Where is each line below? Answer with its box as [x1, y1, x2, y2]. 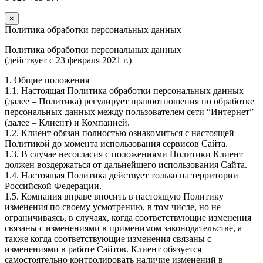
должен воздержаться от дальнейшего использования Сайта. [5, 160, 247, 170]
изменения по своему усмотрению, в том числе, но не [5, 202, 221, 213]
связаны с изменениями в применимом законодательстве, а [5, 223, 242, 234]
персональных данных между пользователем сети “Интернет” [5, 107, 254, 117]
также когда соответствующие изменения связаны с [5, 234, 211, 244]
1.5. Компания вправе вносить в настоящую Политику [5, 191, 224, 202]
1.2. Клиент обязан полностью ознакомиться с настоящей [5, 128, 234, 139]
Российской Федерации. [5, 181, 102, 191]
